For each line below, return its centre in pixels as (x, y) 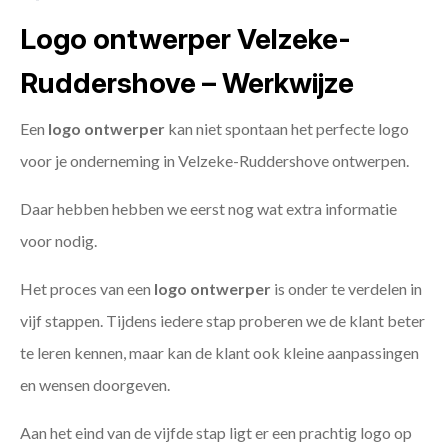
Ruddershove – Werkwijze (187, 83)
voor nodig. (58, 241)
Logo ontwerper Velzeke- (185, 39)
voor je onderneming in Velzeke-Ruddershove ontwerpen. (214, 161)
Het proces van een (87, 289)
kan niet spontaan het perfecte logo (287, 129)
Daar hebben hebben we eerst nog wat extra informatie (208, 209)
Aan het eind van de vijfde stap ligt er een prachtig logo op (216, 433)
